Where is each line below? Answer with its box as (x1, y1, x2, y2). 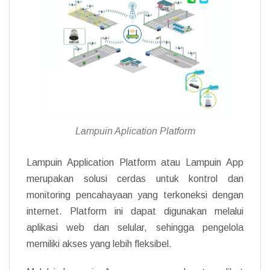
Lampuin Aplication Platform (75, 125, 195, 136)
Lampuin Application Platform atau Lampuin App (27, 157, 243, 168)
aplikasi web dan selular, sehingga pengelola (27, 222, 243, 233)
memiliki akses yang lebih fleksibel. (27, 238, 172, 249)
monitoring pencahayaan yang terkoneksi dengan (27, 189, 243, 200)
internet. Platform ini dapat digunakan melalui (27, 206, 243, 216)
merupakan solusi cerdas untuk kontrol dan (27, 173, 243, 184)
